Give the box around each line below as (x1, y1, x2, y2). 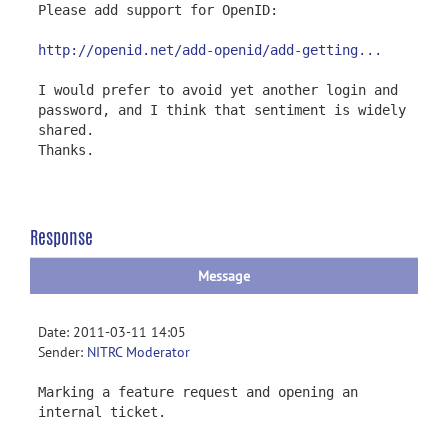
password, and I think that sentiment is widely (38, 102, 406, 118)
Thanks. (38, 142, 94, 158)
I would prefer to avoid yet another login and (38, 82, 398, 98)
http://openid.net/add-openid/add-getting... (38, 42, 382, 58)
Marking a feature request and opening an (38, 384, 358, 400)
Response (30, 224, 93, 250)
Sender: (38, 343, 87, 361)
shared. (38, 122, 94, 138)
